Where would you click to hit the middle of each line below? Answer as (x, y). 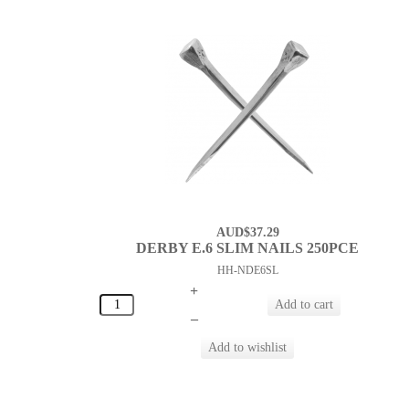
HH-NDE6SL (247, 271)
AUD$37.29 (247, 233)
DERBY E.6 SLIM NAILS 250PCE (248, 248)
